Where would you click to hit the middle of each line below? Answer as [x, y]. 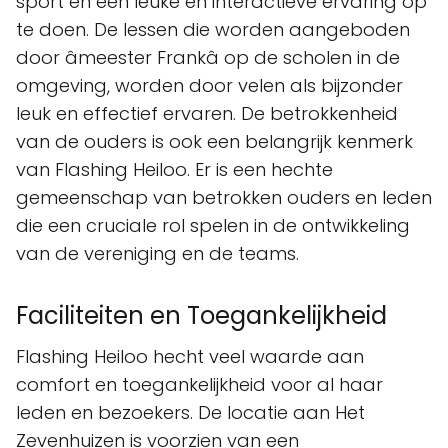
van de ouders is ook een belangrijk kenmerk [214, 141]
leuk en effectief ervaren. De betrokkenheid [207, 113]
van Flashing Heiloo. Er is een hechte [174, 169]
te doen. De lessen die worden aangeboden [213, 29]
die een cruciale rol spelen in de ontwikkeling [213, 225]
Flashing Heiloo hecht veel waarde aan [190, 356]
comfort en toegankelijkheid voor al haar [199, 384]
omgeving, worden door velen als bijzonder [209, 85]
